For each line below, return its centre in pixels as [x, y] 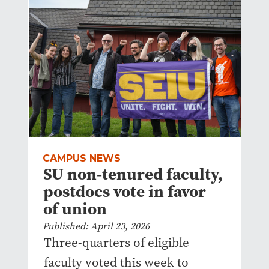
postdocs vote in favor [124, 191]
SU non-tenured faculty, [133, 174]
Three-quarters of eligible [116, 242]
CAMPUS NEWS [81, 158]
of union [75, 208]
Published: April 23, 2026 [96, 226]
